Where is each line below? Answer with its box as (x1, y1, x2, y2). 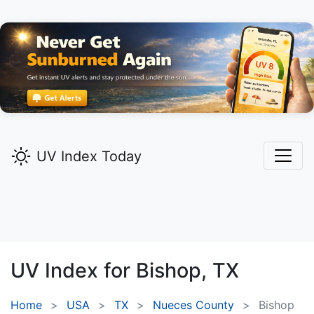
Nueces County (153, 298, 234, 313)
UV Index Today (36, 148, 142, 165)
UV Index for (11, 258, 136, 283)
